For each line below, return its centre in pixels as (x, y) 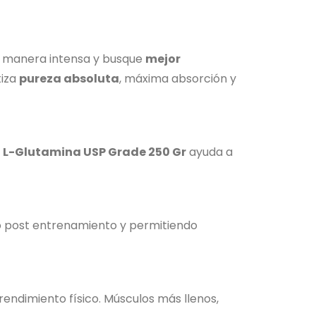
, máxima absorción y (178, 79)
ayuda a (209, 152)
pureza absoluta (69, 79)
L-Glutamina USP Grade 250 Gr (95, 152)
